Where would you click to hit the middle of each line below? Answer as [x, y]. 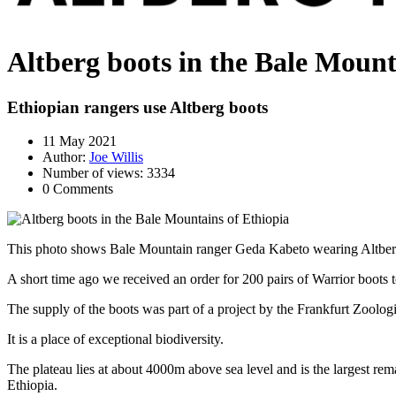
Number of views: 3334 [109, 173]
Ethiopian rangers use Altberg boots [137, 107]
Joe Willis [116, 157]
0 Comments [78, 189]
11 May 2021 [80, 141]
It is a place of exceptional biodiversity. [115, 339]
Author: [66, 157]
